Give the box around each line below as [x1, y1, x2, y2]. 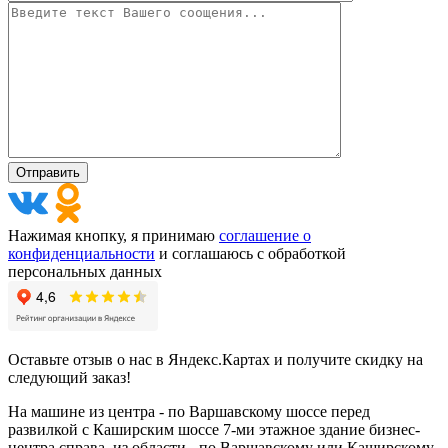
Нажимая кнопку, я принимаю [8, 227, 219, 245]
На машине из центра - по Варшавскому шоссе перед [8, 403, 370, 421]
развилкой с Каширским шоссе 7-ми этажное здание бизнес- [8, 421, 420, 439]
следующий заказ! [8, 369, 131, 387]
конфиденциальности [8, 245, 155, 263]
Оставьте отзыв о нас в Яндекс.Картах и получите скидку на [8, 351, 423, 369]
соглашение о [219, 227, 311, 245]
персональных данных [8, 263, 162, 281]
